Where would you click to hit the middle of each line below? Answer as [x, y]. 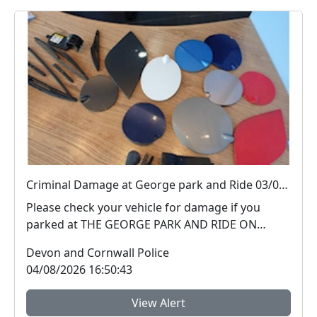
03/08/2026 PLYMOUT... [88, 242]
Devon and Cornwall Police [98, 253]
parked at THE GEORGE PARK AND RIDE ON [142, 225]
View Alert [158, 303]
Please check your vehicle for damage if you [143, 208]
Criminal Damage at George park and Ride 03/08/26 [283, 185]
